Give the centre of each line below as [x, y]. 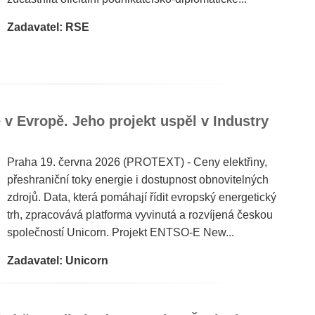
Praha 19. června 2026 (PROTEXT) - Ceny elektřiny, [137, 162]
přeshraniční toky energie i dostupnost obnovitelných [138, 180]
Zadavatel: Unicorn [58, 261]
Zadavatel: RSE [48, 27]
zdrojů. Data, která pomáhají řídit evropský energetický [142, 197]
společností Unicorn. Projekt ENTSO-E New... [121, 232]
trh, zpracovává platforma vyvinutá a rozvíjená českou [140, 215]
